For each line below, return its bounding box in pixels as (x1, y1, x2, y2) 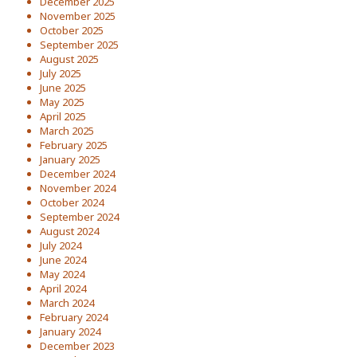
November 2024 (40, 181, 116, 195)
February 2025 (40, 138, 108, 152)
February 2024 (40, 310, 108, 324)
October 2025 (40, 23, 104, 37)
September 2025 (40, 37, 119, 52)
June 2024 (40, 253, 86, 267)
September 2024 (40, 210, 119, 224)
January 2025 (40, 152, 100, 167)
